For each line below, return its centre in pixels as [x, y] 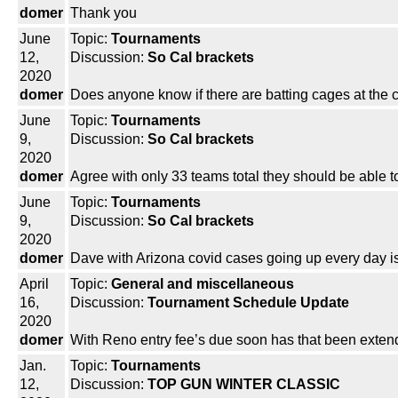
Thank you [103, 13]
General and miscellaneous [203, 284]
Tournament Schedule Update [248, 303]
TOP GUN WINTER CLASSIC [244, 385]
